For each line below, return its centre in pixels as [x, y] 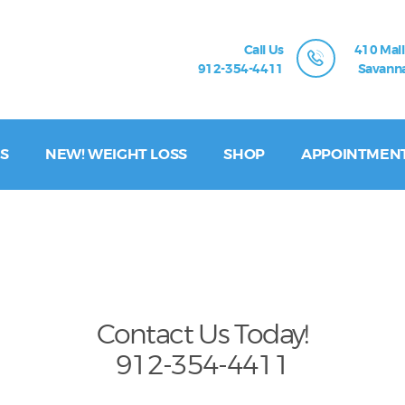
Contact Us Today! [202, 334]
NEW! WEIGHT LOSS [116, 155]
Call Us [264, 50]
